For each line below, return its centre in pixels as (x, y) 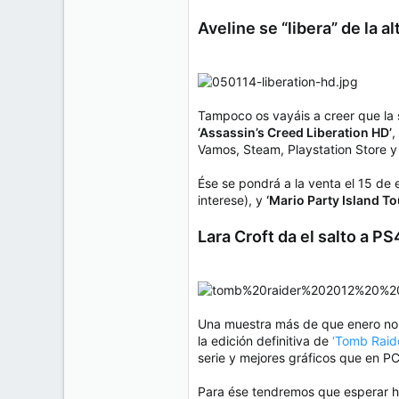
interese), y (232, 200)
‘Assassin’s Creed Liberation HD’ (295, 133)
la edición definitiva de (265, 341)
